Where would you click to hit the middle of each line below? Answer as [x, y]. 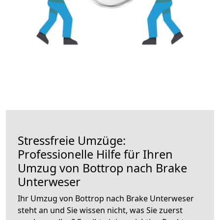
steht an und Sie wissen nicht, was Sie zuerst [100, 210]
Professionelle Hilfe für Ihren [95, 154]
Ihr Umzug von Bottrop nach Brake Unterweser [106, 198]
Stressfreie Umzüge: [72, 140]
